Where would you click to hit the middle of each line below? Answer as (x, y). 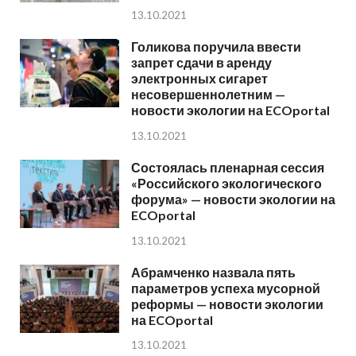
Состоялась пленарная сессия (228, 167)
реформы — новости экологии (227, 304)
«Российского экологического (226, 183)
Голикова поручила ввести (216, 46)
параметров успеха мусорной (226, 288)
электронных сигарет (199, 78)
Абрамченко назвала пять (213, 272)
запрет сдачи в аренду (201, 62)
